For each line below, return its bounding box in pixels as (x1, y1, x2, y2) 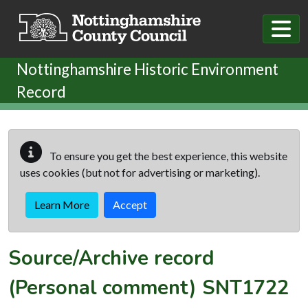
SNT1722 (202, 274, 289, 301)
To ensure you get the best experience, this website (47, 148, 287, 162)
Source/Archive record (8, 244, 214, 272)
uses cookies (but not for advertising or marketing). (20, 165, 260, 179)
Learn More (34, 197, 89, 211)
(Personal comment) (8, 274, 202, 301)
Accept (113, 197, 147, 211)
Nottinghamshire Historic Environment (16, 59, 278, 78)
